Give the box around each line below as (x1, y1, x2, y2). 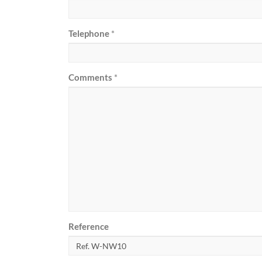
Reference (68, 221, 109, 232)
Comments (68, 72, 112, 83)
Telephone (68, 28, 109, 39)
